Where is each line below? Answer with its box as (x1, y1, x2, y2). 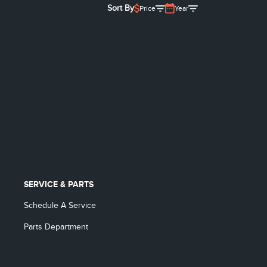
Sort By (107, 3, 134, 13)
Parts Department (23, 222, 88, 232)
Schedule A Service (23, 200, 96, 210)
